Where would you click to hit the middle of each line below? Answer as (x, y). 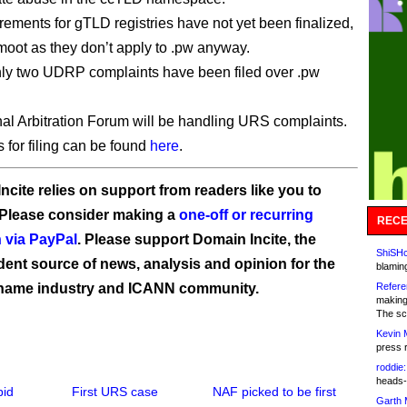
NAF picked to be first (275, 392)
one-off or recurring (246, 215)
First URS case (115, 392)
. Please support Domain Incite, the (197, 239)
